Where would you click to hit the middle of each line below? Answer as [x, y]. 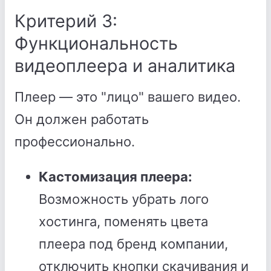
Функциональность [96, 43]
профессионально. [75, 142]
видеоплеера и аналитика [125, 66]
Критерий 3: [66, 21]
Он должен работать [82, 119]
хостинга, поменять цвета [123, 221]
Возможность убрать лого [124, 199]
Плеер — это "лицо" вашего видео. [128, 97]
